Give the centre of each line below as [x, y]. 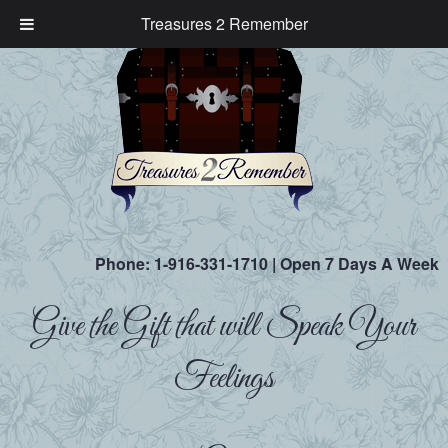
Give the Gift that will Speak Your [224, 327]
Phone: [125, 263]
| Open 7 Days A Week [354, 263]
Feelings [223, 379]
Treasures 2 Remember [224, 23]
